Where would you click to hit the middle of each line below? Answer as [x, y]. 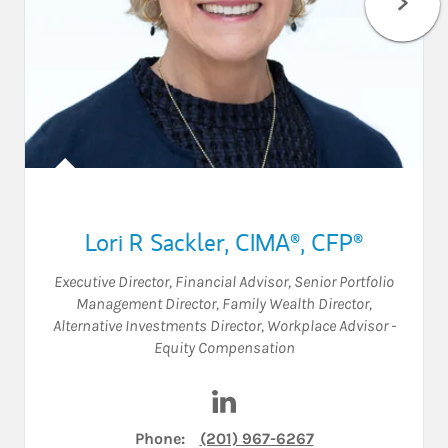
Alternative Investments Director [156, 325]
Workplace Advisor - [331, 325]
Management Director [146, 303]
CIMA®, [273, 241]
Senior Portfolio [344, 281]
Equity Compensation [224, 347]
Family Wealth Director [295, 303]
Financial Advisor [231, 281]
